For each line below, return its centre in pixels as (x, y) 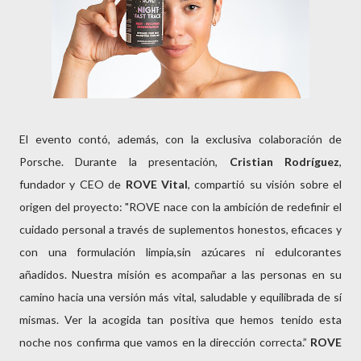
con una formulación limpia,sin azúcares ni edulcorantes (180, 252)
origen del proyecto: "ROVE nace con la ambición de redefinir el (180, 207)
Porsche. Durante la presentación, (124, 162)
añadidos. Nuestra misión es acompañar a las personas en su (180, 274)
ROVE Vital (157, 184)
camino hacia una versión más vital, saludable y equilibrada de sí (180, 297)
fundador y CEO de (73, 184)
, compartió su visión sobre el (265, 184)
